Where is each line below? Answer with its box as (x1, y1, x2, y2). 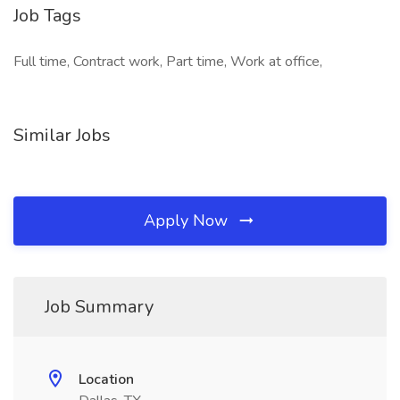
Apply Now (144, 210, 232, 231)
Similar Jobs (13, 123, 111, 147)
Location (79, 370, 134, 389)
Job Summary (45, 295, 154, 319)
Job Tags (13, 4, 81, 28)
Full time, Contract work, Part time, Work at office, (13, 52, 322, 71)
